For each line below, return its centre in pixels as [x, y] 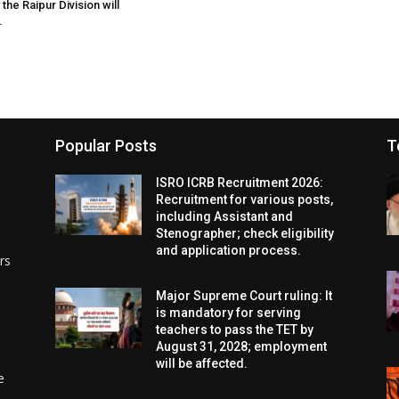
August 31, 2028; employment [242, 347]
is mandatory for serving [229, 313]
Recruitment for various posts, [245, 200]
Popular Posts [106, 146]
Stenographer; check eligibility [245, 234]
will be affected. [202, 364]
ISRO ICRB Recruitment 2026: [240, 183]
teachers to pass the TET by [235, 330]
